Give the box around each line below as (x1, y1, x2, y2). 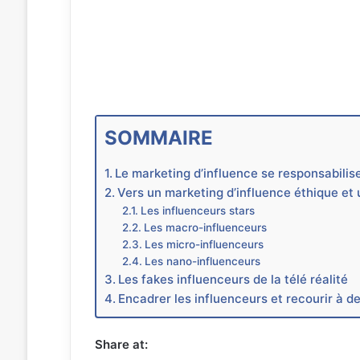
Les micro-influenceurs (145, 237, 264, 251)
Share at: (94, 336, 148, 352)
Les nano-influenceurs (145, 254, 261, 268)
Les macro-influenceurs (144, 220, 268, 234)
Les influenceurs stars (141, 203, 256, 217)
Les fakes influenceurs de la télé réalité (117, 271, 348, 287)
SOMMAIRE (104, 125, 213, 149)
